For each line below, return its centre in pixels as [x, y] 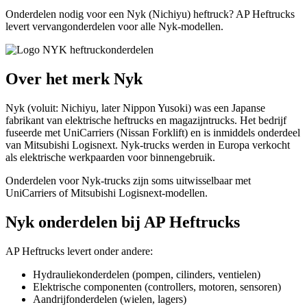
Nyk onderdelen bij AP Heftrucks [123, 222]
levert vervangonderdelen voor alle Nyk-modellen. [114, 26]
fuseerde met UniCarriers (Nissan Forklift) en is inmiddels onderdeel [153, 132]
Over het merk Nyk [74, 78]
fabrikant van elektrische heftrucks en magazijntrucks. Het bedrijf [146, 120]
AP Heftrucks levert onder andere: [79, 251]
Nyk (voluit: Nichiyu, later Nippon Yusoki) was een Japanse [135, 108]
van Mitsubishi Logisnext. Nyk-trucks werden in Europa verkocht [148, 145]
